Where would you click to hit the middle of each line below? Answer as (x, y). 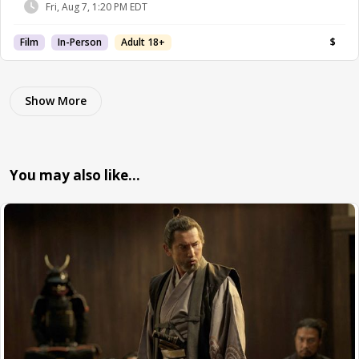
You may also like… (75, 175)
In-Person (80, 42)
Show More (56, 101)
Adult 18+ (143, 42)
